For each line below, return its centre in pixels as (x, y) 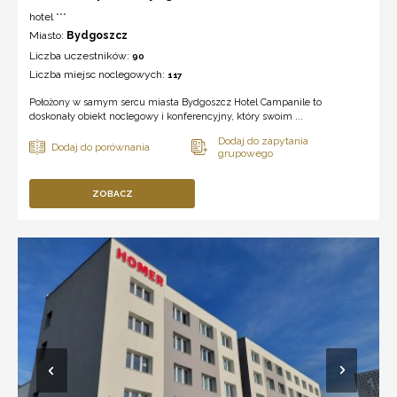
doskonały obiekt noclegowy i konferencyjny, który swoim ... (166, 116)
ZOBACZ (112, 193)
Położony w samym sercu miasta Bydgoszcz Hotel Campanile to (175, 102)
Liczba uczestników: (81, 55)
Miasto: (48, 35)
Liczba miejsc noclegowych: (98, 74)
